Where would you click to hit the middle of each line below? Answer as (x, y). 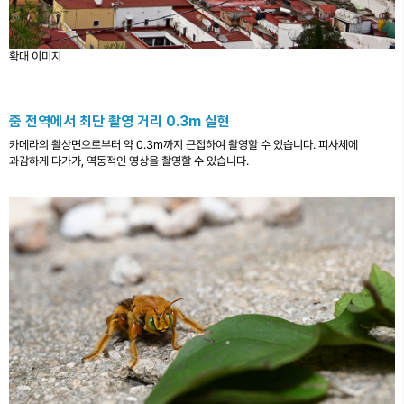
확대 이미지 (35, 57)
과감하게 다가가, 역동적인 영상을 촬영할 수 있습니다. (129, 161)
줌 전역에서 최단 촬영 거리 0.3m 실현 (119, 122)
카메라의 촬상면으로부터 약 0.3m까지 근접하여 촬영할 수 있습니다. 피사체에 (184, 145)
